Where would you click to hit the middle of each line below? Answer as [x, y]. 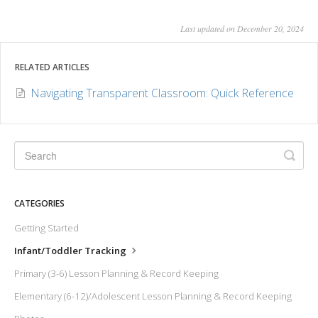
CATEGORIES [39, 203]
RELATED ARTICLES [52, 67]
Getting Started [46, 227]
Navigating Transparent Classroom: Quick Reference [162, 93]
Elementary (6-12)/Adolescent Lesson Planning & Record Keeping [153, 296]
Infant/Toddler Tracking [71, 250]
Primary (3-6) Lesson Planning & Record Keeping [116, 273]
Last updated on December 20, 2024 [242, 28]
